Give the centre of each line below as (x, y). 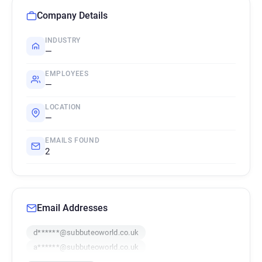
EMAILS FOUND (73, 140)
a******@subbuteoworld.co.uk (86, 247)
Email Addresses (72, 208)
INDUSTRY (63, 40)
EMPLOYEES (67, 74)
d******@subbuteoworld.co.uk (86, 232)
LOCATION (63, 107)
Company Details (72, 15)
